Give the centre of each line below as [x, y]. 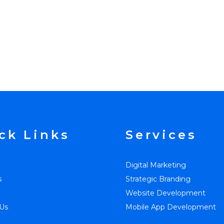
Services [161, 135]
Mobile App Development [171, 207]
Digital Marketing [156, 165]
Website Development [165, 193]
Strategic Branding [158, 179]
